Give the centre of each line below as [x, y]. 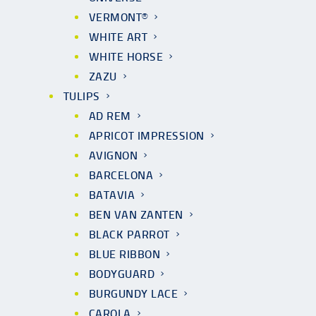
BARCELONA [121, 175]
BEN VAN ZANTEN [136, 215]
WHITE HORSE [126, 57]
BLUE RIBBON [125, 254]
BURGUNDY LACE [134, 294]
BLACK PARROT [129, 235]
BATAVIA [112, 195]
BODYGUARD [122, 274]
